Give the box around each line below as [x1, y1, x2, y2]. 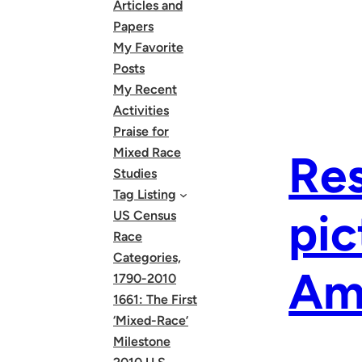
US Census [113, 208, 176, 223]
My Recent [113, 82, 177, 97]
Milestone [113, 334, 170, 349]
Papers [113, 19, 154, 34]
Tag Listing [113, 187, 176, 202]
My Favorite [113, 40, 183, 55]
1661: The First [113, 292, 197, 307]
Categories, [113, 250, 181, 265]
